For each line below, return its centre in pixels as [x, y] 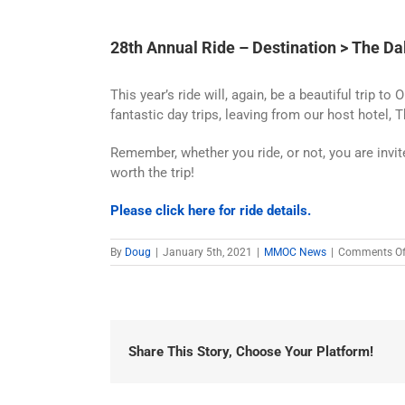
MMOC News [295, 252]
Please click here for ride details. [211, 211]
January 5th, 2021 [207, 252]
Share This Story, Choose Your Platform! [251, 352]
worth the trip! [152, 173]
